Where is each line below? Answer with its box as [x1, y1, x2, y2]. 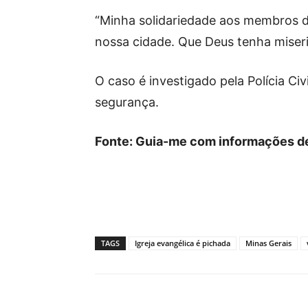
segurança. [95, 95, 159, 109]
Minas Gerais [245, 238, 291, 248]
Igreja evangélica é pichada [135, 238, 230, 248]
